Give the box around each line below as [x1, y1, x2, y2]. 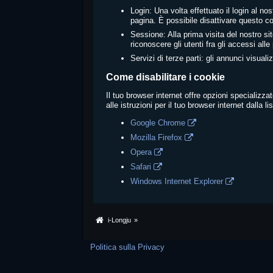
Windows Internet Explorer [130, 177, 224, 186]
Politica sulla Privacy [90, 243, 165, 252]
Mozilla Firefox [130, 133, 183, 142]
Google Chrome [130, 118, 186, 127]
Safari [130, 162, 152, 171]
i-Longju [108, 216, 132, 224]
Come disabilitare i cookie [106, 72, 225, 82]
